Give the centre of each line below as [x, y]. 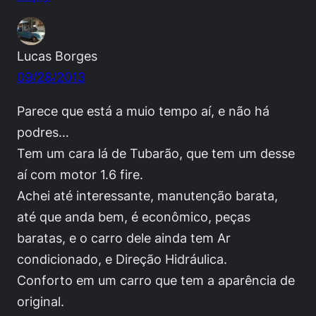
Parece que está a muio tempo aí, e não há [143, 111]
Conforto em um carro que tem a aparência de [156, 280]
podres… [43, 132]
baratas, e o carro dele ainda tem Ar [124, 238]
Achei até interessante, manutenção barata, [147, 196]
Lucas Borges [57, 56]
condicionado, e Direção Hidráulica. [122, 259]
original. [41, 302]
